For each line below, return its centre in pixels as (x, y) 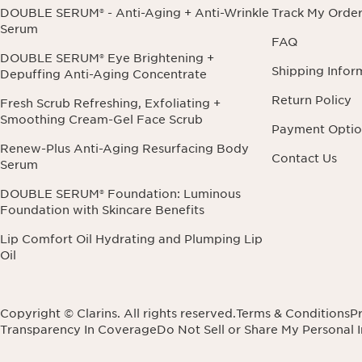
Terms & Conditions (293, 314)
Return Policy (311, 101)
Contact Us (304, 159)
